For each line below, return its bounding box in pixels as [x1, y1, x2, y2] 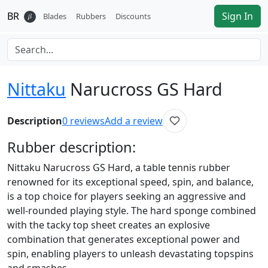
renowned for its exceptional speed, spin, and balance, [7, 175, 254, 188]
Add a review [105, 114, 163, 127]
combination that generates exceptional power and [7, 233, 240, 246]
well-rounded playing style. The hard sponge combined [7, 204, 256, 217]
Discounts [115, 10, 151, 22]
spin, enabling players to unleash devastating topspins [7, 247, 254, 260]
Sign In [222, 10, 253, 23]
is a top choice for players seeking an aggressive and [7, 190, 246, 203]
